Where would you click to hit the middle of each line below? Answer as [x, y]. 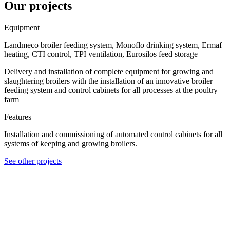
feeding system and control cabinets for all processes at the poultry [111, 90]
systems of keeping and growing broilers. [71, 143]
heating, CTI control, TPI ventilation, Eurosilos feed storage [101, 54]
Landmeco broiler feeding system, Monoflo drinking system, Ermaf [113, 45]
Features [18, 117]
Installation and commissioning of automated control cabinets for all [113, 134]
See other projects [33, 161]
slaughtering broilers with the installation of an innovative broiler [108, 81]
